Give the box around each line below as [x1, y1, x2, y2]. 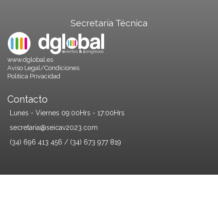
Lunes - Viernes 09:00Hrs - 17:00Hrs [10, 109, 125, 117]
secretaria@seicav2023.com [10, 124, 98, 132]
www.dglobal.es [7, 56, 53, 64]
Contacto [7, 94, 48, 106]
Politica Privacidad [7, 73, 60, 80]
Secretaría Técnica [71, 18, 147, 28]
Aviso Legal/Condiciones [7, 64, 79, 72]
